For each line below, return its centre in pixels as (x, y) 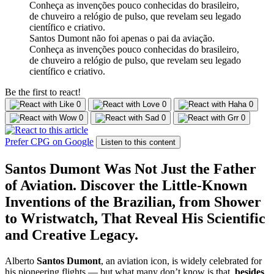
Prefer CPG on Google (49, 142)
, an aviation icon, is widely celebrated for (181, 261)
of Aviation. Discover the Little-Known (126, 186)
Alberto (21, 261)
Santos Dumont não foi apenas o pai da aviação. (122, 39)
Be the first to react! (43, 92)
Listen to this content (138, 143)
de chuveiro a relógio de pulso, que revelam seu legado (135, 61)
